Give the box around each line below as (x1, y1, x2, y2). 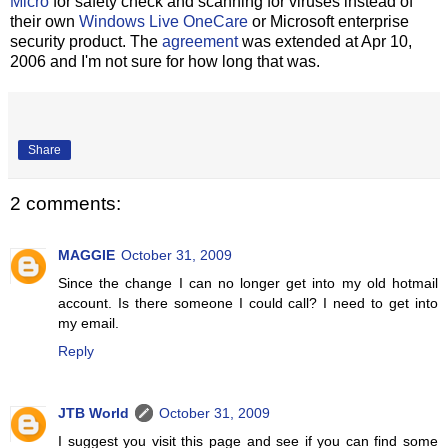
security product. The (10, 32, 162, 50)
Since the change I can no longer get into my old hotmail (58, 274, 438, 291)
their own (10, 12, 79, 30)
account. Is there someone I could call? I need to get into (58, 294, 438, 311)
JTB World (58, 404, 129, 421)
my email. (58, 314, 119, 331)
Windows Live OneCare (79, 12, 248, 30)
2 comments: (10, 192, 121, 214)
